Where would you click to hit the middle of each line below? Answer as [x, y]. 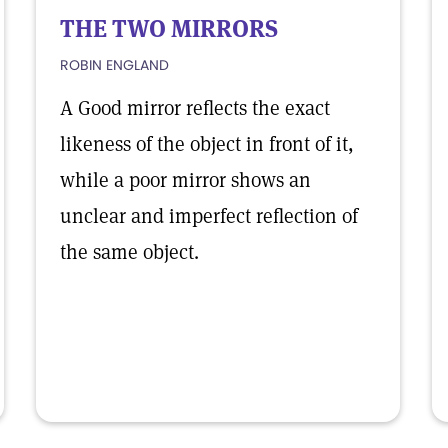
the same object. [129, 252]
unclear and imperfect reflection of [209, 216]
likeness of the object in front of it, [207, 144]
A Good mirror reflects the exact [195, 108]
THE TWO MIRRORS [169, 28]
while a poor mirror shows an [185, 180]
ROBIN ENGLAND [114, 65]
